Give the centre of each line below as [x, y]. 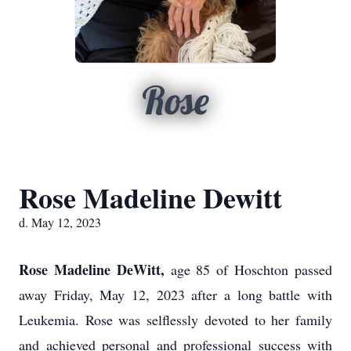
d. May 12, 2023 [60, 222]
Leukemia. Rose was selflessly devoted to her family [175, 320]
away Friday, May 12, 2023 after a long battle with [175, 295]
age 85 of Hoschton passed [251, 270]
